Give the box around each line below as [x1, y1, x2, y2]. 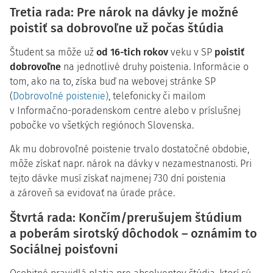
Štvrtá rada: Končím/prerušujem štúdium [10, 210, 242, 225]
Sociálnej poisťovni [10, 242, 118, 257]
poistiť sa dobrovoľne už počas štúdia [10, 21, 224, 35]
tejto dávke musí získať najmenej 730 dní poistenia [10, 172, 226, 184]
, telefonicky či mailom [108, 90, 206, 102]
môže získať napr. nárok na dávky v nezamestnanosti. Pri [10, 158, 252, 169]
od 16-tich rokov [96, 46, 168, 58]
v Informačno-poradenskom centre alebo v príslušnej [10, 105, 241, 116]
